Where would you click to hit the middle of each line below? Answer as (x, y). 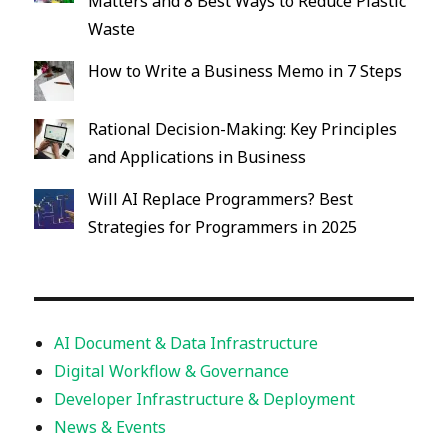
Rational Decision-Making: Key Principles (243, 128)
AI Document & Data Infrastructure (186, 342)
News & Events (110, 426)
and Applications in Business (197, 156)
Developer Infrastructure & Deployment (205, 398)
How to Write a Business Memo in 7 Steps (245, 70)
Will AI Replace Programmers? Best (221, 198)
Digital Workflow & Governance (172, 370)
